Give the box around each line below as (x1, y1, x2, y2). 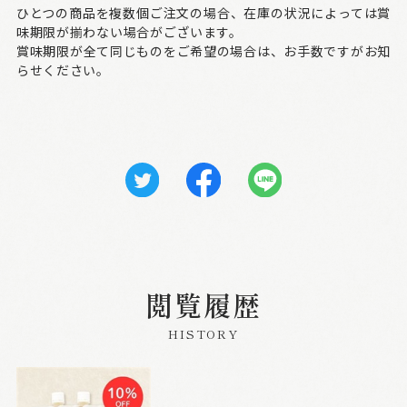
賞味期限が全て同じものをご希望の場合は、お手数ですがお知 (15, 42, 392, 61)
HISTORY (167, 324, 240, 342)
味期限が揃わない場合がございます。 (15, 23, 243, 42)
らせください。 (15, 61, 110, 80)
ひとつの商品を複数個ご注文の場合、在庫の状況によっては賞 (15, 4, 392, 23)
